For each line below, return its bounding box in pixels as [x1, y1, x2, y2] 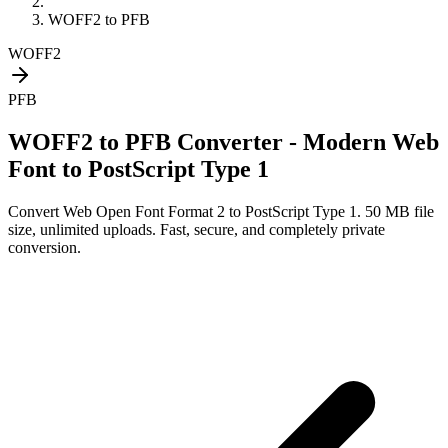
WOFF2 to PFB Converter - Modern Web [8, 128, 439, 155]
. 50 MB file [357, 202, 434, 220]
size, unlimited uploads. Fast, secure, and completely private [8, 220, 385, 238]
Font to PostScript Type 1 [8, 155, 269, 182]
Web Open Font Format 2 [63, 202, 225, 220]
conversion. [8, 238, 81, 256]
